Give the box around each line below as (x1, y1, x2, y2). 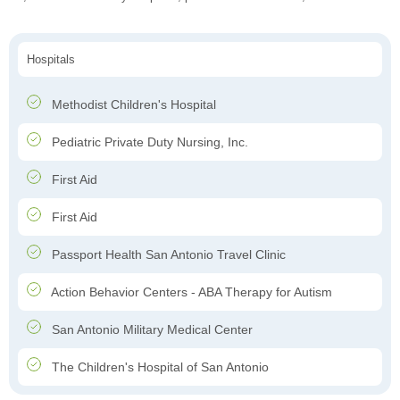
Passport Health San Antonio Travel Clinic (48, 247, 286, 262)
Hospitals (27, 53, 75, 67)
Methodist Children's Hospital (48, 97, 216, 112)
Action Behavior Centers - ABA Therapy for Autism (48, 285, 332, 300)
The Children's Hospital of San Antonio (48, 360, 269, 375)
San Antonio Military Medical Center (48, 322, 253, 337)
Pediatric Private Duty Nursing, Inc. (48, 135, 248, 150)
